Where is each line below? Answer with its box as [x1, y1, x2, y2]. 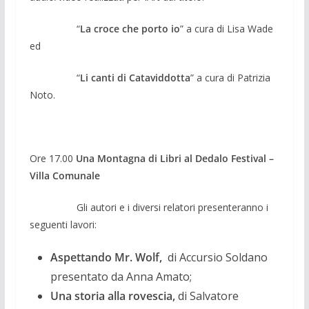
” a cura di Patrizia [190, 70, 270, 84]
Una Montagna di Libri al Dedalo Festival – [75, 151, 274, 165]
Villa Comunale [29, 168, 100, 182]
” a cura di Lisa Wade [179, 21, 273, 35]
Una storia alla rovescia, [50, 288, 178, 303]
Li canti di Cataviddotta [79, 70, 190, 84]
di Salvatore [177, 288, 239, 303]
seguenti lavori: [29, 217, 97, 231]
